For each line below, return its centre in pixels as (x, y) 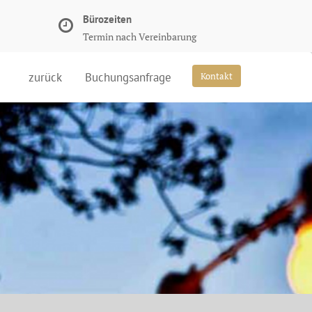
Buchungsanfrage (128, 77)
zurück (45, 77)
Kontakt (217, 76)
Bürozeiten (107, 19)
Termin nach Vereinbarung (139, 37)
